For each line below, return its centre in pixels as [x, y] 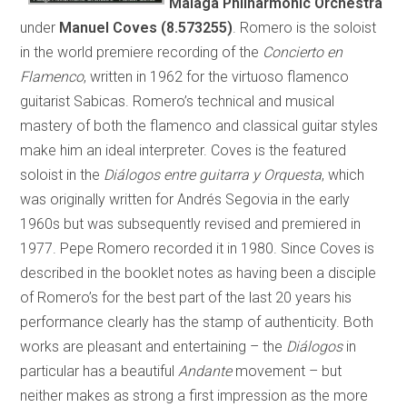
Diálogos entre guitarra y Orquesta [213, 174]
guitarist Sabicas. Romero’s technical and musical [178, 101]
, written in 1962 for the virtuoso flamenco [217, 76]
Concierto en [303, 52]
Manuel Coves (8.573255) [144, 27]
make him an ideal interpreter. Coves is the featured [184, 150]
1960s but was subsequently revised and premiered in [191, 223]
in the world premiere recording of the [142, 52]
